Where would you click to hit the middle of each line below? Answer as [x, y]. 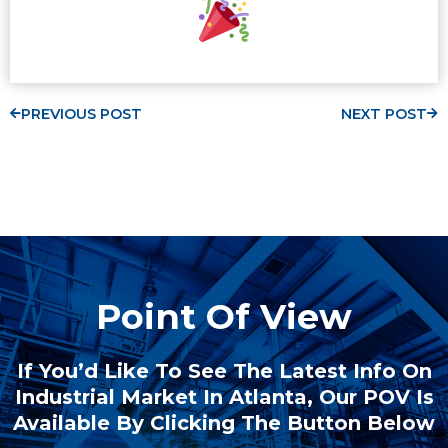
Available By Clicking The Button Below [224, 423]
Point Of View [224, 317]
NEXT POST [384, 114]
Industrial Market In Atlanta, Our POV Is [224, 397]
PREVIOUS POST [81, 114]
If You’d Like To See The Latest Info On [224, 371]
